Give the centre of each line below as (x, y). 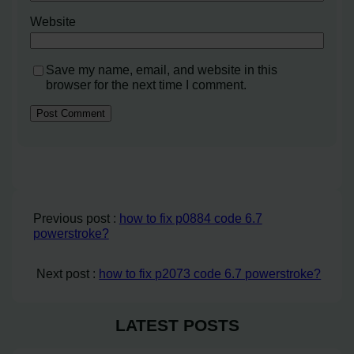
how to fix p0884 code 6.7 (190, 218)
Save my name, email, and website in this (162, 69)
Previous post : (76, 218)
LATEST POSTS (177, 325)
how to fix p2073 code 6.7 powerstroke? (210, 273)
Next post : (68, 273)
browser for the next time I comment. (147, 84)
